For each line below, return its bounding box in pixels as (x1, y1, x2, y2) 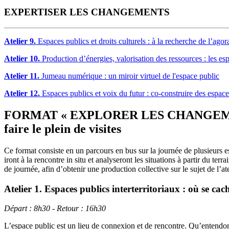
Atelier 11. (4, 72, 39, 81)
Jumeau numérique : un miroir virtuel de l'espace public (39, 72, 219, 81)
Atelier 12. (4, 89, 40, 98)
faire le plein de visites (4, 122, 121, 136)
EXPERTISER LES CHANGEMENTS (4, 7, 170, 18)
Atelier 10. (4, 54, 40, 63)
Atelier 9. (4, 37, 36, 46)
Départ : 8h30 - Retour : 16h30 (4, 204, 106, 213)
